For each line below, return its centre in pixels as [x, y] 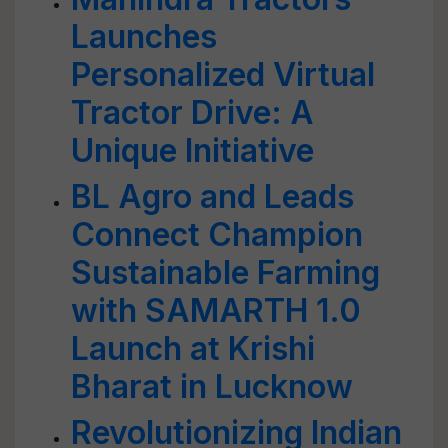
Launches [144, 36]
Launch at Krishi [193, 348]
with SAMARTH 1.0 [216, 310]
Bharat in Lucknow [212, 386]
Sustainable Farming [225, 272]
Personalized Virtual [223, 74]
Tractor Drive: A [192, 112]
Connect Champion [217, 234]
